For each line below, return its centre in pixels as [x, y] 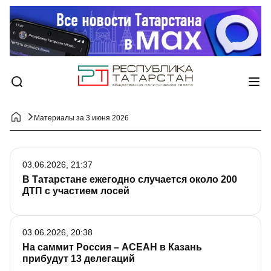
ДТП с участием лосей [76, 191]
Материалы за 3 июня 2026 [81, 118]
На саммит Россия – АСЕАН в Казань [112, 247]
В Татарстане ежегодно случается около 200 [130, 180]
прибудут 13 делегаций [79, 259]
